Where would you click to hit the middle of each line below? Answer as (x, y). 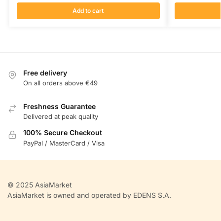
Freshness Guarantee (59, 106)
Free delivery (45, 73)
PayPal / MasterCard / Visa (64, 143)
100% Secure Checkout (63, 133)
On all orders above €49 (60, 83)
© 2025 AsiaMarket (40, 185)
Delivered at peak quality (61, 117)
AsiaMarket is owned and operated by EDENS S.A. (89, 195)
